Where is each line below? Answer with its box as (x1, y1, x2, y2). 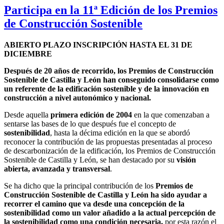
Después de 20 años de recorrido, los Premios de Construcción (4, 66, 213, 75)
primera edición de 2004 (50, 110, 132, 119)
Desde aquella (4, 110, 50, 119)
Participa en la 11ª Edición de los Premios (4, 3, 217, 17)
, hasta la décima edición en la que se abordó (50, 128, 190, 137)
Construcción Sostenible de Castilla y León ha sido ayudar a (4, 190, 207, 199)
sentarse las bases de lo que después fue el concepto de (4, 119, 176, 128)
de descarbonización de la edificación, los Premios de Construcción (4, 146, 215, 155)
